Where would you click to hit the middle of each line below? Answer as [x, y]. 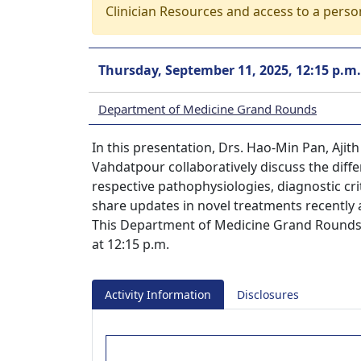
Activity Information [158, 295]
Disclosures [268, 295]
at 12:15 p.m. [131, 244]
